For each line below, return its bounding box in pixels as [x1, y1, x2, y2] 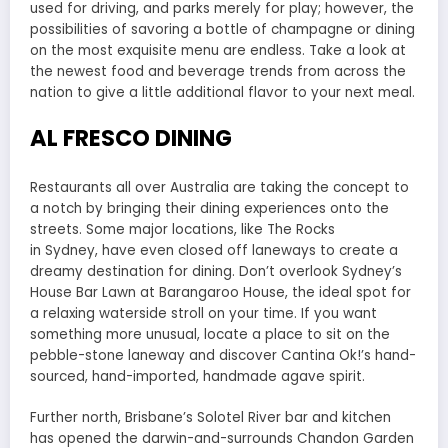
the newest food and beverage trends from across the [30, 61, 406, 81]
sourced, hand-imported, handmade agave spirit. [30, 367, 365, 387]
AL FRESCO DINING [30, 121, 232, 154]
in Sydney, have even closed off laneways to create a [30, 241, 398, 261]
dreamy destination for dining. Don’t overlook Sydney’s [30, 262, 402, 282]
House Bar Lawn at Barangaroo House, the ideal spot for [30, 283, 411, 303]
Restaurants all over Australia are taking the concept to [30, 178, 409, 198]
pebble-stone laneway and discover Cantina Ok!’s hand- [30, 346, 416, 366]
